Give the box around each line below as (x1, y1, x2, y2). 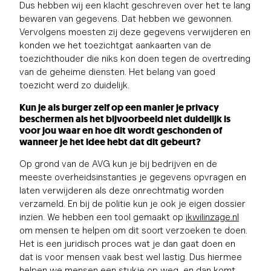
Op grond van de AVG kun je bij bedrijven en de (19, 157, 217, 169)
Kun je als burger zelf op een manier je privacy (19, 100, 219, 114)
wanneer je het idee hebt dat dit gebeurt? (19, 135, 201, 148)
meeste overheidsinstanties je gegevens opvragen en (19, 171, 246, 183)
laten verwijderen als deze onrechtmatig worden (19, 184, 224, 196)
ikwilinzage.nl (186, 211, 239, 223)
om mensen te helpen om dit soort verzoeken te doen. (19, 224, 247, 236)
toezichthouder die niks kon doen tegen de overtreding (19, 52, 250, 64)
